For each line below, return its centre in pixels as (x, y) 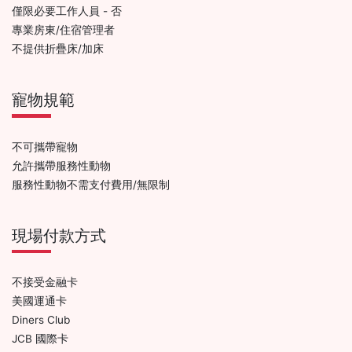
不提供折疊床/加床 (58, 49)
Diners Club (41, 320)
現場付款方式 (59, 235)
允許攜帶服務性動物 (61, 165)
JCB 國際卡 (40, 339)
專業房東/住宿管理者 (63, 30)
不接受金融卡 (45, 282)
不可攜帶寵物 (45, 147)
